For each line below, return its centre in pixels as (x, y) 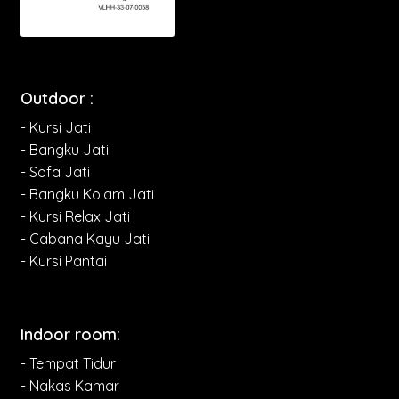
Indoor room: (70, 335)
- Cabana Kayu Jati (85, 239)
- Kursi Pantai (63, 261)
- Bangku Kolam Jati (87, 195)
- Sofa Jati (55, 172)
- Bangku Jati (64, 150)
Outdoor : (57, 99)
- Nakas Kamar (69, 386)
